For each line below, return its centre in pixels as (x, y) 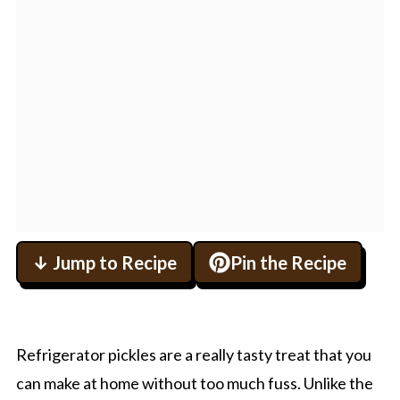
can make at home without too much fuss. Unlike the (194, 383)
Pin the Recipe (288, 262)
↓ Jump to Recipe (104, 262)
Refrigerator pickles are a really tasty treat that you (193, 354)
